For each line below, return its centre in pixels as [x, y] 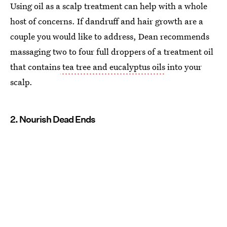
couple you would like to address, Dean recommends [110, 36]
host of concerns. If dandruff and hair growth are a [107, 21]
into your [183, 67]
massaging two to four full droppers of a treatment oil [112, 52]
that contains [35, 67]
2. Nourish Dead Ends [53, 120]
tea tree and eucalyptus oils [113, 67]
